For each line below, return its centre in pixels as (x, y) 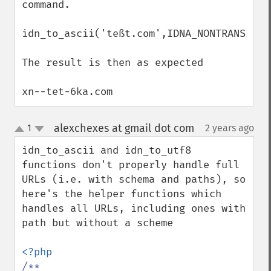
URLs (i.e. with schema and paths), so (134, 179)
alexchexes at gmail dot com (124, 128)
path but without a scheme (97, 223)
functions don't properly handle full (131, 165)
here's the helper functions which (122, 194)
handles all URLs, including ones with (134, 208)
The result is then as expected (113, 63)
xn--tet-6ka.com (67, 92)
